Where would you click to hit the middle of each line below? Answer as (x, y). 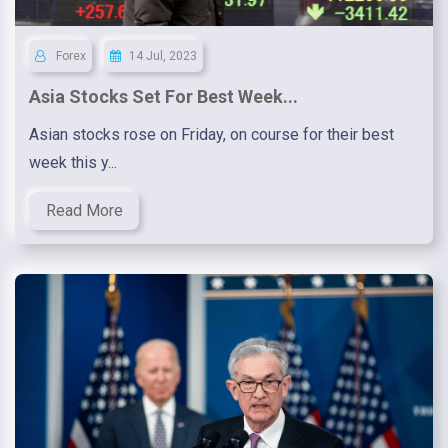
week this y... (73, 163)
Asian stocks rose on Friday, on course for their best (211, 135)
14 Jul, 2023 (163, 56)
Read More (84, 211)
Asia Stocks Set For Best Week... (163, 97)
